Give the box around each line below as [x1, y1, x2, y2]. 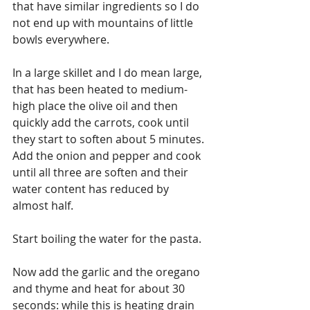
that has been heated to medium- [12, 81, 188, 97]
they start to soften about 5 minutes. [12, 131, 207, 147]
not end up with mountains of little [12, 15, 196, 30]
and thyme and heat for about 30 [12, 280, 188, 296]
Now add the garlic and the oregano [12, 264, 203, 280]
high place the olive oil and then [12, 98, 181, 113]
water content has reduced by [12, 181, 172, 197]
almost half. [12, 197, 73, 213]
